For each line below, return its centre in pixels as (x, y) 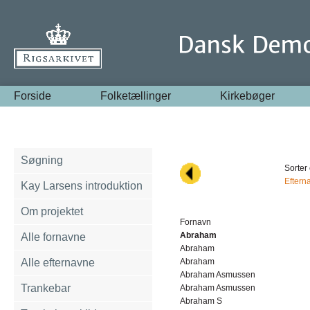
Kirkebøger (248, 96)
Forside (33, 96)
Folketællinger (136, 96)
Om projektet (52, 211)
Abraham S (201, 301)
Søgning (42, 160)
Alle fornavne (53, 237)
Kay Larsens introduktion (82, 186)
